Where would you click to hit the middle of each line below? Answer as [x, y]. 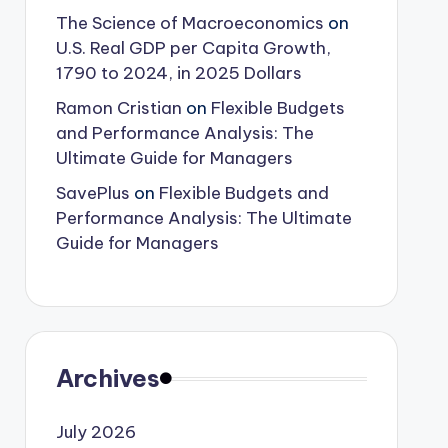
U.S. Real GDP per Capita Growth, [193, 48]
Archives [107, 378]
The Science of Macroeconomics [189, 23]
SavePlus [92, 193]
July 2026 [95, 432]
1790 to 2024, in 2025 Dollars [178, 73]
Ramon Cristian [118, 108]
